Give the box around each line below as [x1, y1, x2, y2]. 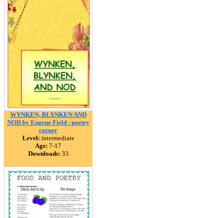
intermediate [39, 134, 74, 142]
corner [39, 127, 57, 134]
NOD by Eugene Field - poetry [7, 119, 90, 126]
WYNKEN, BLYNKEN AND [10, 111, 87, 118]
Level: [22, 134, 40, 142]
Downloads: [28, 150, 60, 157]
